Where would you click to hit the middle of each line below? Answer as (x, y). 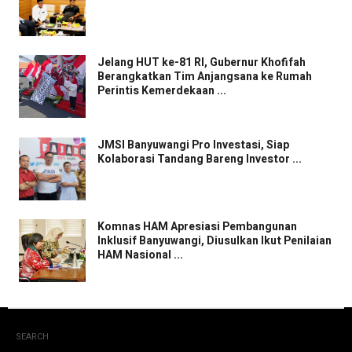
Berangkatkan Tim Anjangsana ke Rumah (205, 77)
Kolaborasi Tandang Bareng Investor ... (200, 159)
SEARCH (32, 336)
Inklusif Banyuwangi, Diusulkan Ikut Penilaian (214, 241)
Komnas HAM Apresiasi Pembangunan (197, 227)
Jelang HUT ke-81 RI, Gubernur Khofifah (202, 63)
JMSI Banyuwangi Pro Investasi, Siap (193, 145)
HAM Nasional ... (140, 255)
